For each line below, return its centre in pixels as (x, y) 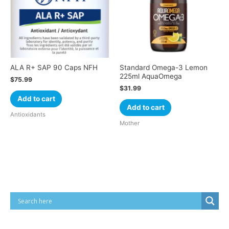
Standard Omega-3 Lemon (164, 67)
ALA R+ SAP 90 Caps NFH (54, 67)
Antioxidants (28, 115)
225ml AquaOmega (151, 76)
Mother (130, 123)
